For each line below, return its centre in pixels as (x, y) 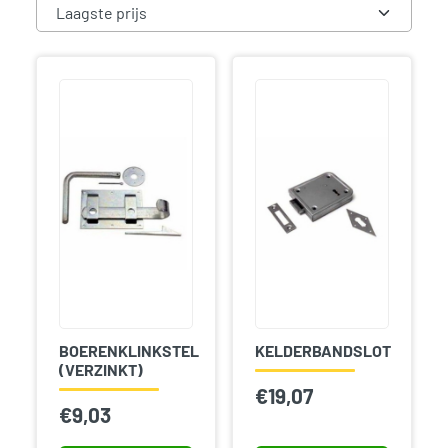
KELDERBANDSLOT (322, 350)
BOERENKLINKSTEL (128, 350)
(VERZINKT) (100, 369)
